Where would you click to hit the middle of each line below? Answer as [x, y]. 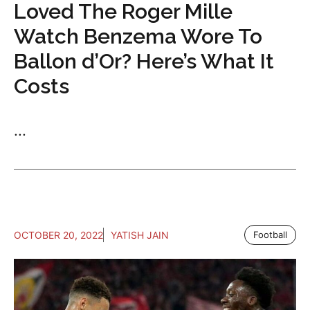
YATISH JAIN [140, 235]
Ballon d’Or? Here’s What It [144, 61]
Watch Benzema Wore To [138, 36]
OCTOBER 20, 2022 [58, 235]
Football [270, 234]
